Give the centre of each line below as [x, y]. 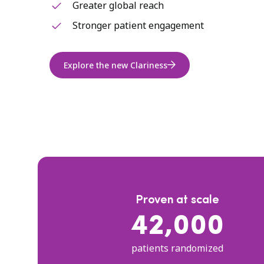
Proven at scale [177, 200]
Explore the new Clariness [115, 65]
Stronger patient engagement [138, 25]
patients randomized [177, 248]
